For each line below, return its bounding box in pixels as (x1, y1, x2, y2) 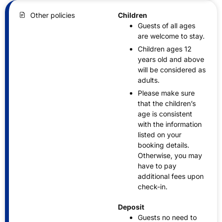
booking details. (138, 140, 189, 149)
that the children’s (138, 99, 196, 108)
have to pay (138, 161, 176, 170)
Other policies (30, 10, 75, 19)
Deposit (118, 202, 144, 211)
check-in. (138, 182, 167, 191)
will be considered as (138, 65, 206, 74)
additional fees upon (138, 171, 204, 180)
